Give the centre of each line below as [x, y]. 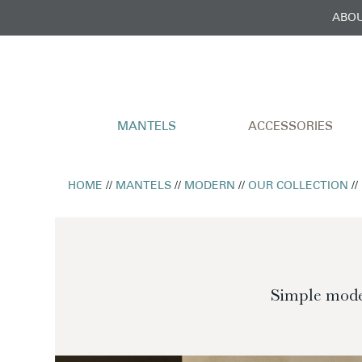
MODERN [210, 186]
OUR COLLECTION [299, 186]
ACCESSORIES [290, 127]
